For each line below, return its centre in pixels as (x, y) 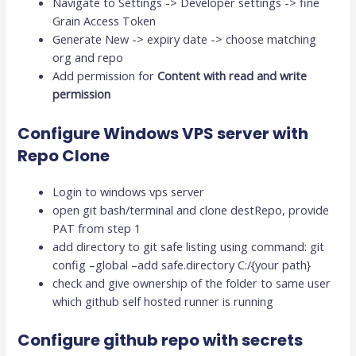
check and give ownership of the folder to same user (192, 282)
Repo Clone (64, 155)
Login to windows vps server (129, 191)
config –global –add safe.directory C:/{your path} (182, 264)
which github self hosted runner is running (163, 301)
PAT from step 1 (97, 228)
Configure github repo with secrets (161, 341)
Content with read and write (232, 76)
